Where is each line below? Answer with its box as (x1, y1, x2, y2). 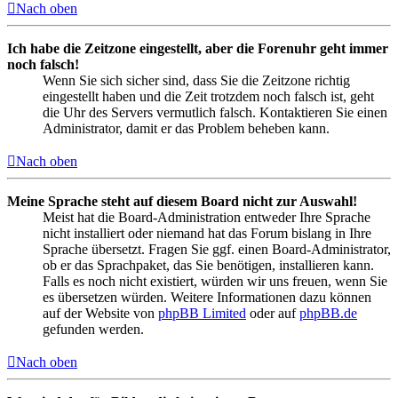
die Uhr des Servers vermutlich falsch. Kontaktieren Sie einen (43, 104, 387, 120)
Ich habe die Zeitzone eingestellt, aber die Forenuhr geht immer (7, 40, 388, 56)
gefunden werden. (43, 321, 144, 337)
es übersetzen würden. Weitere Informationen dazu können (43, 289, 371, 305)
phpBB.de (299, 305, 357, 321)
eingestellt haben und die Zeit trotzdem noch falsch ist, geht (43, 88, 374, 104)
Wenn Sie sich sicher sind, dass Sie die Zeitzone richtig (43, 72, 350, 88)
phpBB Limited (158, 305, 246, 321)
